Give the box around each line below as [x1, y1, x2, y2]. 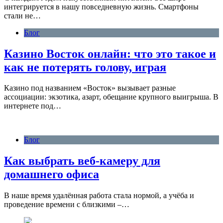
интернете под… [4, 102, 61, 111]
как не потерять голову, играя [4, 60, 166, 74]
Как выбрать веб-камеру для [4, 154, 160, 168]
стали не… [4, 11, 41, 20]
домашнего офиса [4, 168, 99, 181]
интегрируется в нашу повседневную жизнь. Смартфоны [4, 2, 199, 11]
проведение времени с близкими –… [4, 200, 129, 209]
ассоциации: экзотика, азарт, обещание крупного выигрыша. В [4, 93, 219, 102]
